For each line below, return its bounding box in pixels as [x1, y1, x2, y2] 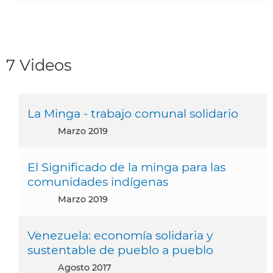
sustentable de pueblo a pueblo [27, 242, 213, 257]
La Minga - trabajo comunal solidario [27, 105, 238, 121]
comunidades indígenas [27, 174, 168, 189]
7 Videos [6, 55, 72, 74]
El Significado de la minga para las [27, 159, 225, 174]
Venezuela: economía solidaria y [27, 227, 213, 243]
